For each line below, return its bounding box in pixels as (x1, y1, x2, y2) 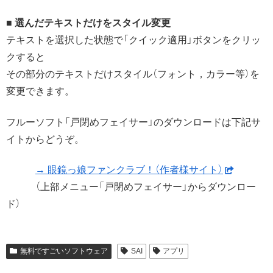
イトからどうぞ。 (6, 133, 84, 144)
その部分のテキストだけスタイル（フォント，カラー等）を (6, 69, 260, 80)
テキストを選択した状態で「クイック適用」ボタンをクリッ (6, 35, 261, 46)
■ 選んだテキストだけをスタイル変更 (6, 18, 171, 29)
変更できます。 (6, 86, 74, 97)
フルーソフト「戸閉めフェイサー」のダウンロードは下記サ (6, 116, 261, 127)
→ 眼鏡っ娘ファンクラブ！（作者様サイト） (35, 165, 223, 175)
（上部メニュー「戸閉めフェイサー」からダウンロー (6, 182, 256, 193)
